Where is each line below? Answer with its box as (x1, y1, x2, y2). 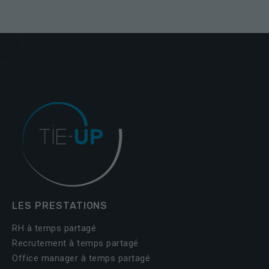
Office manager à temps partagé (12, 252, 150, 264)
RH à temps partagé (12, 222, 96, 234)
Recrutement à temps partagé (12, 237, 139, 249)
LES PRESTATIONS (12, 199, 108, 211)
